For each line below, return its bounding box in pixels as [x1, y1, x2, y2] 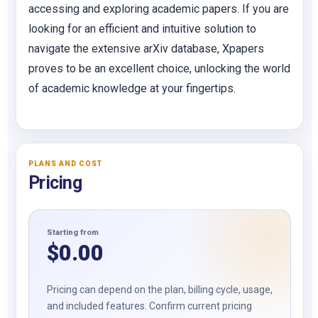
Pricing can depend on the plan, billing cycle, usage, [47, 284, 273, 295]
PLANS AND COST [28, 160, 102, 168]
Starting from [47, 228, 99, 237]
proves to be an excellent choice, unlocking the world [28, 62, 290, 75]
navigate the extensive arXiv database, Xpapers [28, 42, 264, 55]
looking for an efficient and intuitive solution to [28, 22, 256, 35]
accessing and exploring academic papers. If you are [28, 2, 289, 16]
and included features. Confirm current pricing [47, 300, 252, 312]
